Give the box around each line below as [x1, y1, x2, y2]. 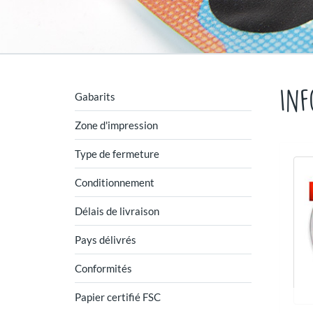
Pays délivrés [75, 233, 136, 246]
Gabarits [75, 90, 115, 103]
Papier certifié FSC [75, 291, 161, 303]
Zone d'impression [75, 119, 158, 131]
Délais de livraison [75, 205, 159, 217]
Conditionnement [75, 176, 154, 189]
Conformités [75, 262, 132, 275]
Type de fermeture [75, 147, 159, 160]
